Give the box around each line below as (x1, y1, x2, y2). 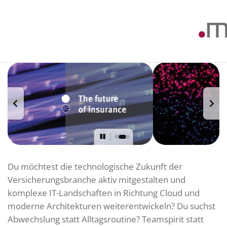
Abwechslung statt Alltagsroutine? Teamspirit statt (8, 213, 204, 225)
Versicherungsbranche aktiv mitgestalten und (8, 173, 185, 185)
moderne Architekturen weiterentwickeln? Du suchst (8, 200, 215, 212)
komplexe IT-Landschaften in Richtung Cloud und (8, 186, 200, 199)
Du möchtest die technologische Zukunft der (8, 160, 182, 172)
